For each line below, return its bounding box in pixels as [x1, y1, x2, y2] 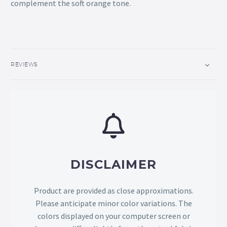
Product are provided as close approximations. [33, 185, 194, 196]
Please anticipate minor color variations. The [35, 198, 192, 209]
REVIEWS [11, 61, 38, 68]
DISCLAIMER [70, 157, 157, 172]
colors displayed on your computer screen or [37, 211, 190, 221]
